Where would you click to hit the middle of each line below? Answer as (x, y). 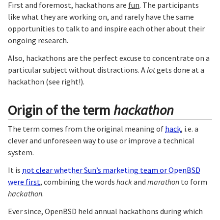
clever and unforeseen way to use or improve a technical (101, 140)
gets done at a (180, 70)
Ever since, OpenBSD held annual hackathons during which (105, 211)
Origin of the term (61, 110)
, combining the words (78, 181)
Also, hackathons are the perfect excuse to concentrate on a (109, 58)
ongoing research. (38, 41)
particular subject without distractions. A (77, 70)
